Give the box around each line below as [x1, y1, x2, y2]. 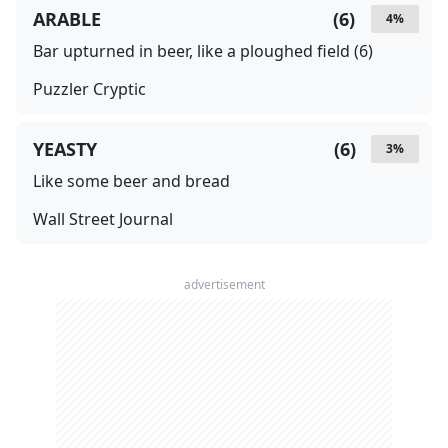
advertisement [183, 276, 265, 293]
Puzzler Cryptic [33, 78, 146, 100]
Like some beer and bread [33, 170, 230, 192]
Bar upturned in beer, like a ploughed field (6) [33, 40, 373, 62]
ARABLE [33, 7, 101, 31]
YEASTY [33, 137, 97, 161]
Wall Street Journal [33, 208, 173, 230]
